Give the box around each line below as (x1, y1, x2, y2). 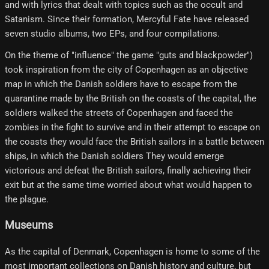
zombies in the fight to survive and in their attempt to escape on (5, 121, 260, 133)
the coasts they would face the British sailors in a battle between (5, 136, 264, 147)
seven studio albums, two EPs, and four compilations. (5, 28, 220, 39)
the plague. (5, 193, 49, 205)
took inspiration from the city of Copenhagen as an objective (5, 64, 248, 75)
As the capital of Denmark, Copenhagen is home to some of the (5, 246, 260, 257)
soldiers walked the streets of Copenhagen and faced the (5, 107, 233, 118)
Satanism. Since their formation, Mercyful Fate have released (5, 13, 249, 25)
